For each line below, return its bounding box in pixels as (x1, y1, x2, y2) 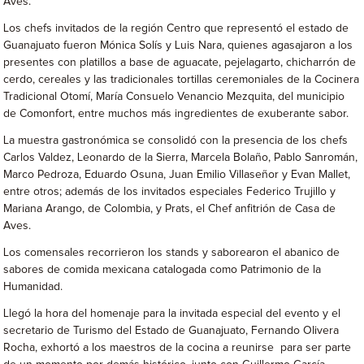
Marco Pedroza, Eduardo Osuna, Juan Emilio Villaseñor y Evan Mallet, (3, 169, 351, 180)
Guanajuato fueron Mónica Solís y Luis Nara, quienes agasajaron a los (3, 40, 353, 51)
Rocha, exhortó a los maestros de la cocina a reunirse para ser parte (3, 342, 352, 353)
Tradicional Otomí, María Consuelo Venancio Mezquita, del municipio (3, 91, 345, 102)
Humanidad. (3, 281, 63, 292)
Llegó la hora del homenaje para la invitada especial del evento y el (3, 308, 341, 319)
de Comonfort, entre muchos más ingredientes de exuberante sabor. (3, 108, 349, 119)
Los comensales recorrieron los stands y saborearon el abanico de (3, 247, 340, 258)
